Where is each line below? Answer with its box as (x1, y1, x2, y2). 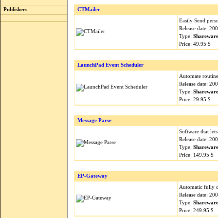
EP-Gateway (77, 173, 108, 179)
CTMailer (77, 7, 100, 12)
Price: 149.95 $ (179, 152, 214, 158)
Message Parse (77, 118, 111, 123)
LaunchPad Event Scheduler (77, 62, 144, 68)
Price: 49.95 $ (179, 41, 211, 47)
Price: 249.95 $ (179, 207, 214, 213)
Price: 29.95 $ (179, 96, 211, 102)
